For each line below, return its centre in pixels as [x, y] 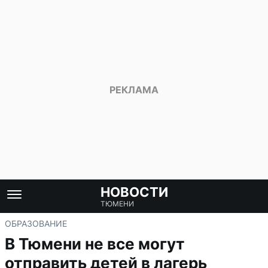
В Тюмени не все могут [95, 244]
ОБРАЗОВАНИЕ [36, 223]
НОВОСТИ [134, 192]
